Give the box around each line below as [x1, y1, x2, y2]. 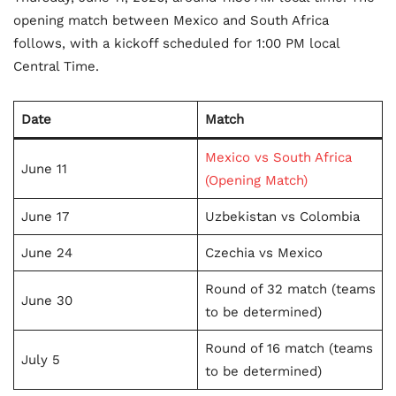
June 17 [20, 209, 69, 225]
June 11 [20, 161, 67, 178]
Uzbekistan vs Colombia [204, 209, 360, 225]
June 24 [20, 245, 72, 262]
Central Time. [13, 58, 99, 75]
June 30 [20, 293, 72, 309]
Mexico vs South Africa [204, 149, 352, 166]
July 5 [20, 352, 60, 369]
